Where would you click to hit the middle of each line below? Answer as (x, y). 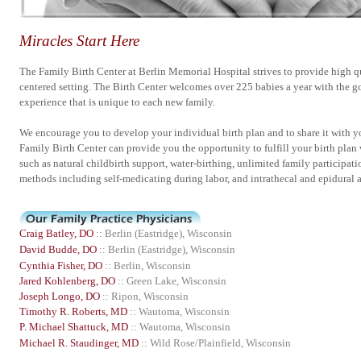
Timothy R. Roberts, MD (73, 311)
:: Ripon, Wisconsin (145, 296)
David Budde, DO (58, 249)
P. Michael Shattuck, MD (74, 327)
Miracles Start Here (79, 41)
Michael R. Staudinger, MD (79, 343)
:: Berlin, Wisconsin (148, 266)
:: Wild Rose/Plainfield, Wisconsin (216, 343)
